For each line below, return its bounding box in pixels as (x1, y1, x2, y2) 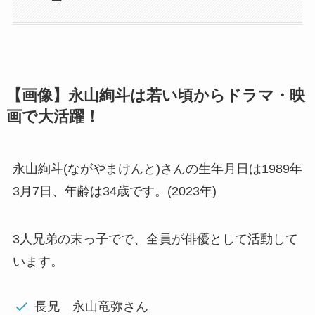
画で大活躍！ (6, 108, 100, 125)
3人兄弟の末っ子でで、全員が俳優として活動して (12, 231, 298, 246)
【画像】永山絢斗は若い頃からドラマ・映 (6, 86, 305, 104)
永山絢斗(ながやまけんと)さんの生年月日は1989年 (12, 161, 302, 176)
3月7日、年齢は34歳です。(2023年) (12, 184, 217, 198)
